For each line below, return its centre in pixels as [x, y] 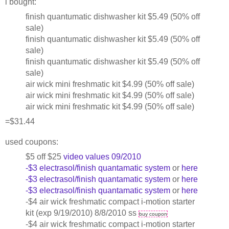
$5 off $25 [44, 157]
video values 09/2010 [102, 157]
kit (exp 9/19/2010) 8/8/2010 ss [82, 213]
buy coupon [153, 214]
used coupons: [32, 142]
